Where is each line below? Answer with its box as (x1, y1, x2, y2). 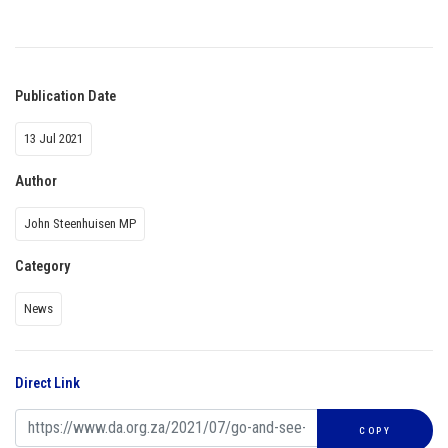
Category (15, 257, 70, 275)
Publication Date (15, 87, 116, 105)
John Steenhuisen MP (24, 215, 136, 231)
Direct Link (15, 374, 80, 392)
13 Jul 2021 (24, 130, 83, 146)
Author (15, 172, 57, 190)
